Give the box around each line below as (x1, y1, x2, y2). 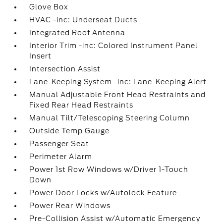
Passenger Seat (29, 140, 90, 148)
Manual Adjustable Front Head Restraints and (29, 91, 206, 99)
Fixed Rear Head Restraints (29, 101, 134, 109)
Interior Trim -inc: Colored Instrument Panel (29, 42, 198, 50)
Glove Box (29, 3, 69, 11)
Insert (29, 52, 52, 60)
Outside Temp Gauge (29, 127, 110, 135)
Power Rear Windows (29, 202, 111, 210)
